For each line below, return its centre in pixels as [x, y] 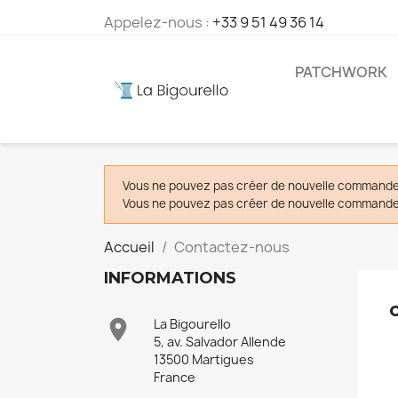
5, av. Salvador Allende [220, 342]
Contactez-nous [232, 247]
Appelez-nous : [158, 22]
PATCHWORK [341, 72]
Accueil [129, 247]
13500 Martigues [204, 359]
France [175, 377]
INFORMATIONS [170, 278]
